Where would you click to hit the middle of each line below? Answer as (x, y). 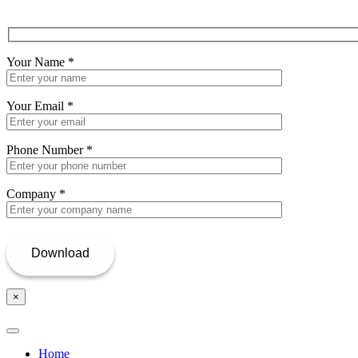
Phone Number (46, 150)
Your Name (37, 62)
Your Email (37, 106)
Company (33, 194)
